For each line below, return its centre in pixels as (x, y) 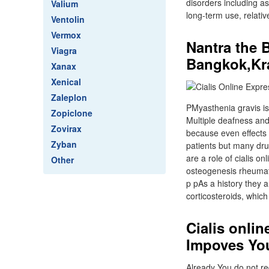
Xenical (66, 82)
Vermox (66, 35)
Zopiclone (72, 113)
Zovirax (66, 128)
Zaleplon (69, 97)
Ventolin (68, 19)
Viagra (64, 50)
